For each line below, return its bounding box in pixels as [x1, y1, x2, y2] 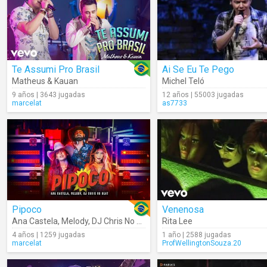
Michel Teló [162, 76, 204, 86]
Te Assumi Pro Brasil [12, 64, 100, 75]
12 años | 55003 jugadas [162, 91, 244, 99]
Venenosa [162, 204, 204, 215]
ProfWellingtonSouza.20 [162, 239, 241, 247]
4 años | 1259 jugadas [12, 231, 85, 239]
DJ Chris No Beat [92, 216, 136, 226]
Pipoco [12, 204, 42, 215]
